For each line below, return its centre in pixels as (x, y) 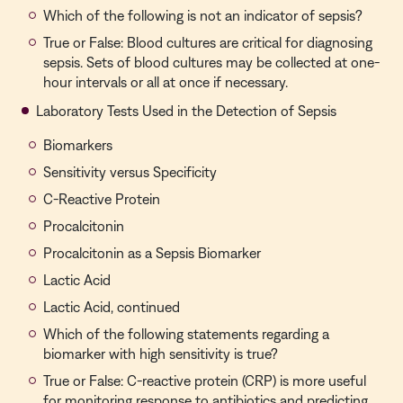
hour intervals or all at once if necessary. (166, 82)
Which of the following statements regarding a (186, 334)
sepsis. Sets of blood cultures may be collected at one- (211, 62)
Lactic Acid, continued (112, 307)
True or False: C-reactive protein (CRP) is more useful (205, 381)
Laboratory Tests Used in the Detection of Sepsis (186, 111)
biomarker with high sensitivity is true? (161, 354)
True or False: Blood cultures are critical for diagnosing (208, 42)
